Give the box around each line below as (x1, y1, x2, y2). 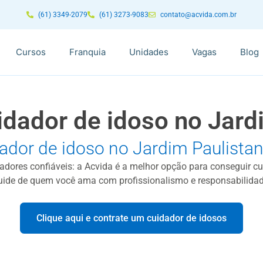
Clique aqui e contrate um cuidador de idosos (36, 213, 227, 224)
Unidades (129, 46, 168, 58)
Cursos (16, 46, 46, 58)
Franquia (69, 46, 106, 58)
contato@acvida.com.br (160, 11, 237, 19)
